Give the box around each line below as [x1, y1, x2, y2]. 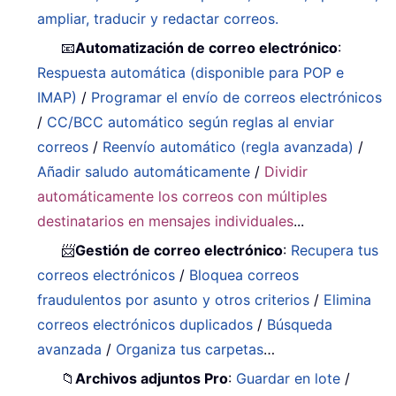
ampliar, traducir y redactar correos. [37, 10, 279, 28]
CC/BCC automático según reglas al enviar [47, 113, 335, 132]
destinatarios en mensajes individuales [37, 212, 294, 231]
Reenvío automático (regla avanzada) [103, 138, 354, 156]
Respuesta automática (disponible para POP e [37, 64, 345, 82]
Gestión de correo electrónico [75, 241, 284, 260]
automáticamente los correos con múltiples [37, 187, 328, 206]
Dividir [264, 163, 308, 181]
